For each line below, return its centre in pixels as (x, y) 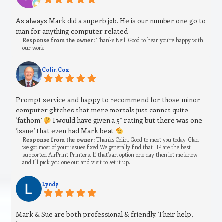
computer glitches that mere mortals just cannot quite (102, 110)
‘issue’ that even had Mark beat (66, 131)
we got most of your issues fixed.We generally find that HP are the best (107, 147)
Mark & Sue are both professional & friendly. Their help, (105, 214)
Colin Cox (56, 70)
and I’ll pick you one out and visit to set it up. (77, 162)
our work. (34, 48)
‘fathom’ (30, 120)
